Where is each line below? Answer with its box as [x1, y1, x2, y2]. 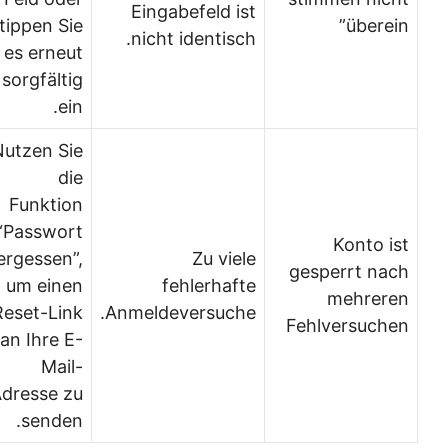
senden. [44, 410, 106, 431]
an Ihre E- [23, 329, 106, 350]
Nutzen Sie [14, 140, 106, 161]
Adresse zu [13, 383, 106, 404]
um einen [29, 275, 106, 296]
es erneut [27, 42, 106, 63]
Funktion [32, 194, 106, 215]
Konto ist [356, 234, 432, 255]
